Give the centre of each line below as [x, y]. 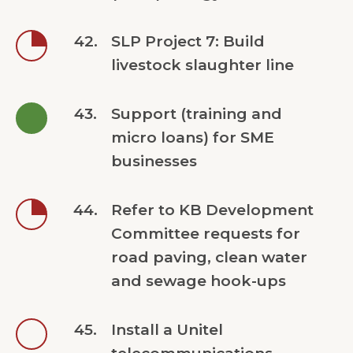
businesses [154, 161]
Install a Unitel [167, 330]
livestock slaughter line [203, 65]
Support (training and [197, 114]
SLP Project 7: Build [188, 41]
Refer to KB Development [213, 210]
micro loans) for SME [193, 137]
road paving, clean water [210, 257]
